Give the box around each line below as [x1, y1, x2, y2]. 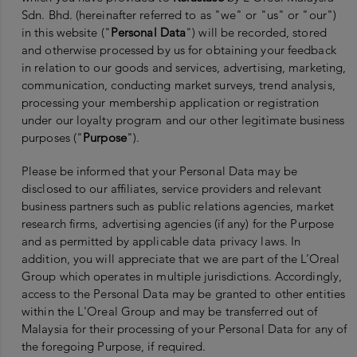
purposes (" [22, 130, 84, 146]
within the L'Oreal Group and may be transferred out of [22, 304, 318, 320]
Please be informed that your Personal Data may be [22, 163, 297, 179]
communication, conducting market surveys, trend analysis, [22, 77, 335, 93]
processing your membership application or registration [22, 95, 320, 111]
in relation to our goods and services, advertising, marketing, [22, 60, 347, 76]
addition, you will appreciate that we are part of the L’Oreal [22, 251, 340, 267]
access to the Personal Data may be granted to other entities [22, 286, 346, 302]
